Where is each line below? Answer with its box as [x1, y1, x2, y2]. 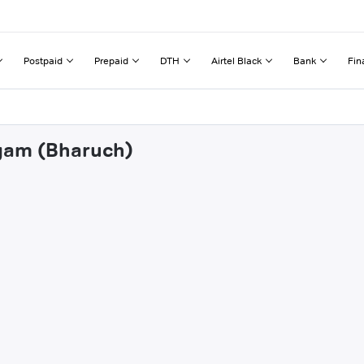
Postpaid [24, 54, 63, 67]
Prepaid [94, 54, 128, 67]
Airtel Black [211, 54, 262, 67]
